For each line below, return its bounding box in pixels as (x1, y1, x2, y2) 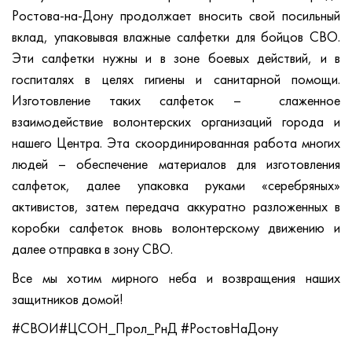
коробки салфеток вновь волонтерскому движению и (12, 222, 340, 236)
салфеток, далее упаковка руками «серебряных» (12, 179, 340, 193)
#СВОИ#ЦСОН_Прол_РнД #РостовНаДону (12, 322, 310, 336)
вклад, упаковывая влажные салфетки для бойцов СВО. (12, 31, 340, 45)
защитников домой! (12, 293, 123, 307)
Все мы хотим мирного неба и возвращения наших (12, 272, 340, 286)
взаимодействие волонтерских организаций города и (12, 115, 340, 130)
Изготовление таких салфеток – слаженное (12, 94, 340, 108)
